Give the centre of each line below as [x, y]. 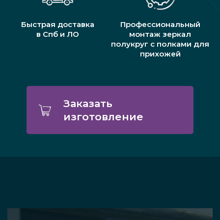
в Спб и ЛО [57, 34]
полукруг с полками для [160, 44]
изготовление [103, 117]
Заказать [88, 104]
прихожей [160, 54]
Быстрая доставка [57, 25]
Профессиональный [160, 25]
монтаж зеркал [160, 34]
